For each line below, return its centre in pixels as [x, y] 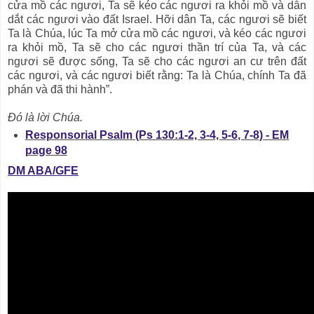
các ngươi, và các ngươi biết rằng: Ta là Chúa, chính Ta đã [157, 76]
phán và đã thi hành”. [60, 90]
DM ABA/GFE [43, 170]
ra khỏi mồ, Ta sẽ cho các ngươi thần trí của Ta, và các [157, 48]
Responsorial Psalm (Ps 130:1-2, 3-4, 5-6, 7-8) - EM [157, 135]
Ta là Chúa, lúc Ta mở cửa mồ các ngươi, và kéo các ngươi [157, 34]
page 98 [46, 151]
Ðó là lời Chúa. [45, 118]
